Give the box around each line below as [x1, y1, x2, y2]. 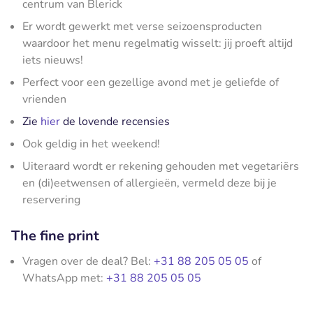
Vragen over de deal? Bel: [22, 253, 154, 269]
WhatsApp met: [22, 270, 106, 286]
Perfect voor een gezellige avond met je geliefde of [22, 74, 279, 90]
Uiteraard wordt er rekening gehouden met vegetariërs [22, 158, 299, 174]
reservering [22, 191, 80, 208]
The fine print [11, 226, 99, 245]
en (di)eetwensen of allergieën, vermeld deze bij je [22, 175, 277, 191]
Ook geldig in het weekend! [22, 136, 160, 152]
